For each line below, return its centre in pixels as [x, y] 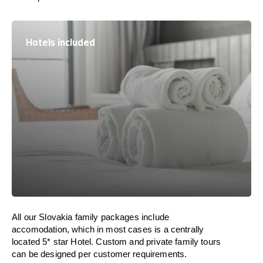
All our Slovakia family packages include [90, 217]
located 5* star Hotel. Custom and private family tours [117, 242]
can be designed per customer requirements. [100, 254]
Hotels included [60, 42]
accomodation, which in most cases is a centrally [108, 229]
